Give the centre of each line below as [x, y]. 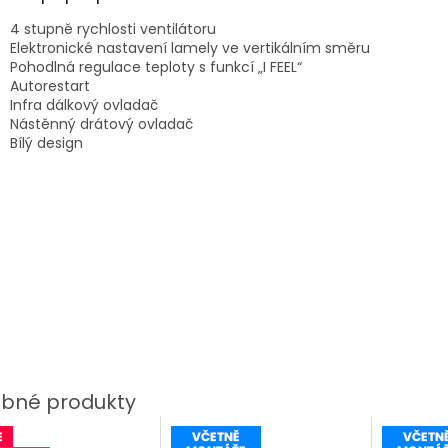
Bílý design [46, 142]
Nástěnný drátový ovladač [101, 123]
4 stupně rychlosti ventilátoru [113, 28]
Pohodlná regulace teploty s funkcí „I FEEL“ [156, 66]
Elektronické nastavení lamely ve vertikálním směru [190, 47]
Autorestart [50, 85]
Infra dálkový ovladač [84, 104]
